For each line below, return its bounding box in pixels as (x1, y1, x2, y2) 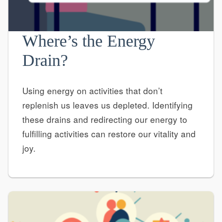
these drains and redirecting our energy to (22, 113, 187, 126)
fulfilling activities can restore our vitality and (22, 127, 196, 140)
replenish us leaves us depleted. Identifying (22, 99, 193, 111)
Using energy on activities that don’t (22, 84, 163, 97)
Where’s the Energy (22, 31, 155, 50)
